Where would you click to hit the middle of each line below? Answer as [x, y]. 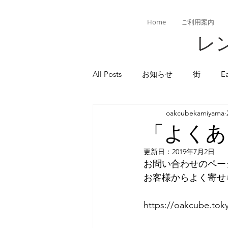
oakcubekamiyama [195, 113]
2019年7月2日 [193, 152]
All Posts [107, 74]
